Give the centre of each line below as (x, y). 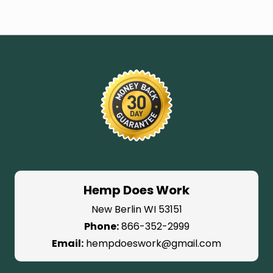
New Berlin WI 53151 (136, 209)
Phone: (101, 226)
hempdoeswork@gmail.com (154, 243)
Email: (68, 243)
